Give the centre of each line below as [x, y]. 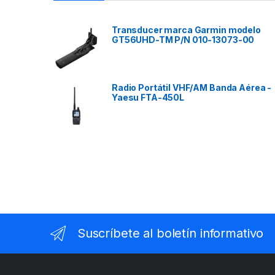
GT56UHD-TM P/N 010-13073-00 [183, 39]
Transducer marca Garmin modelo [186, 29]
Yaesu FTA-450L [148, 97]
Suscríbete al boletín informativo [170, 234]
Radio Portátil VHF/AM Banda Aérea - [192, 87]
